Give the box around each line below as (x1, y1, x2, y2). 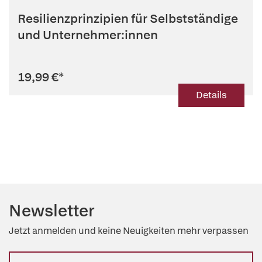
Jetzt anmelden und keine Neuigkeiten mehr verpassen (9, 225, 249, 237)
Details (196, 89, 227, 101)
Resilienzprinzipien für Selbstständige (18, 11, 238, 26)
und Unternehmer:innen (18, 27, 158, 43)
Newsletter (9, 200, 95, 221)
